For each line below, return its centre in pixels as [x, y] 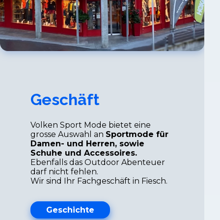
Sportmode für [137, 134]
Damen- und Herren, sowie [88, 143]
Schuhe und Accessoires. [84, 153]
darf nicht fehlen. [65, 171]
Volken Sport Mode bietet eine [91, 125]
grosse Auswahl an [68, 134]
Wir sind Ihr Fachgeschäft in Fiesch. [99, 181]
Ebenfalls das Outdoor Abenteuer [98, 162]
